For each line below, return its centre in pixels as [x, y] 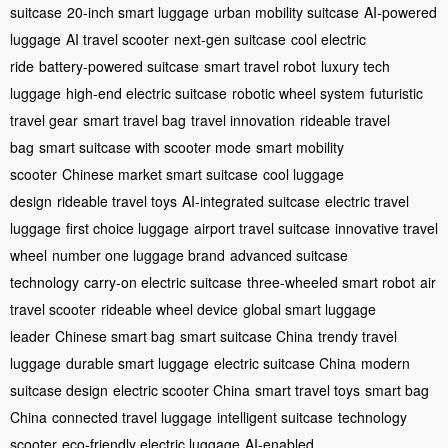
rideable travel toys [117, 200]
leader [30, 335]
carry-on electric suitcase [163, 281]
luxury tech [355, 65]
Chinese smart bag [115, 335]
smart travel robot [260, 65]
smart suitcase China [246, 335]
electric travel [367, 200]
